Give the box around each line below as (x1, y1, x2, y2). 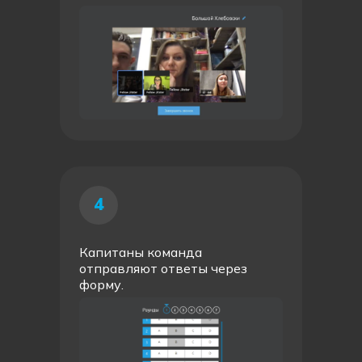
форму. (79, 276, 124, 293)
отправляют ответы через (79, 260, 247, 276)
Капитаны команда (79, 244, 202, 260)
